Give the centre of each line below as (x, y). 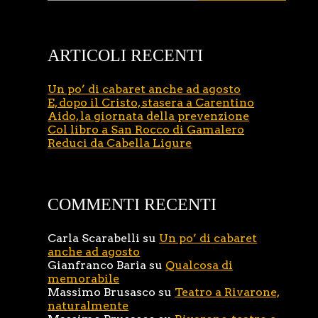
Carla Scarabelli (94, 238)
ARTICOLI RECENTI (126, 55)
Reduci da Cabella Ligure (120, 143)
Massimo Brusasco (102, 292)
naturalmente (88, 306)
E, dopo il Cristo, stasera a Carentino (151, 103)
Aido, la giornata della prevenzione (149, 116)
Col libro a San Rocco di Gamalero (146, 130)
